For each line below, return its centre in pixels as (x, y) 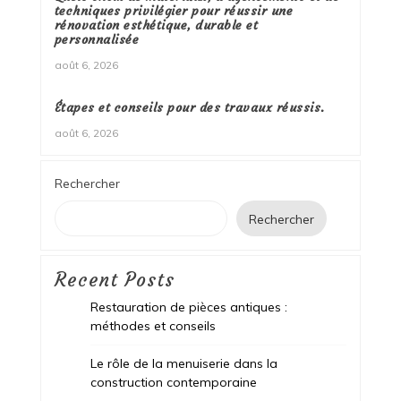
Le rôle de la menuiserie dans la (183, 363)
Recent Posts (114, 280)
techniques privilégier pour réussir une (174, 10)
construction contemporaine (173, 382)
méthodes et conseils (153, 325)
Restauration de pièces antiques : (188, 307)
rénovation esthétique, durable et (156, 25)
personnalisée (97, 39)
